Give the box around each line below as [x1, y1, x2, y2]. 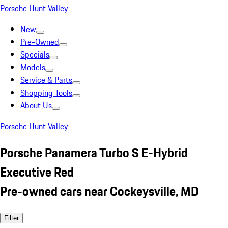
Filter [4, 214, 19, 222]
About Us [20, 99, 52, 111]
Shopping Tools [20, 87, 72, 99]
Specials [20, 48, 49, 61]
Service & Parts [20, 74, 72, 86]
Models [20, 61, 45, 73]
